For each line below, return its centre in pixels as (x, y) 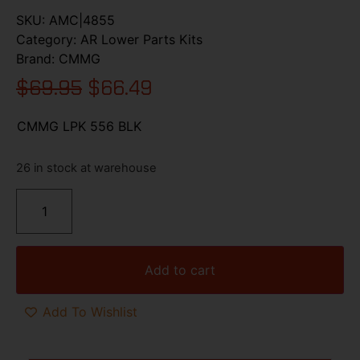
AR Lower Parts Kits (141, 39)
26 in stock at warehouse (86, 168)
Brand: (37, 58)
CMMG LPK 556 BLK (79, 126)
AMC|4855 (82, 20)
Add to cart (180, 270)
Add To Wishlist (90, 312)
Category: (48, 39)
